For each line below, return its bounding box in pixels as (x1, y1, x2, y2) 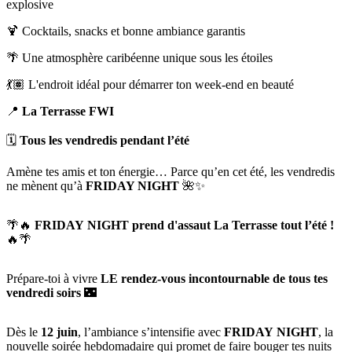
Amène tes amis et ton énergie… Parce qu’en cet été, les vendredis (6, 165, 335, 179)
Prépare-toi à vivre (6, 272, 101, 286)
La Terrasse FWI (22, 104, 114, 119)
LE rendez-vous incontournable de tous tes (101, 272, 328, 286)
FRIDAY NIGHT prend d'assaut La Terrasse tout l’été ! (35, 218, 334, 233)
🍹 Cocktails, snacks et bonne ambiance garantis (6, 24, 245, 38)
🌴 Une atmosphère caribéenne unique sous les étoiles (6, 51, 273, 65)
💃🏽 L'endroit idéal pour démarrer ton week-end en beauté (6, 78, 294, 92)
